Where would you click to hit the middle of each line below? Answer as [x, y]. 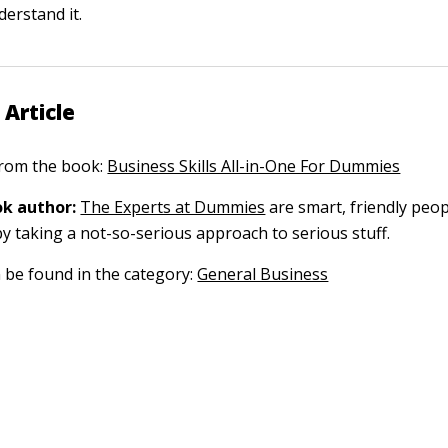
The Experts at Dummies [173, 207]
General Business [263, 274]
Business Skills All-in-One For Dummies [254, 166]
